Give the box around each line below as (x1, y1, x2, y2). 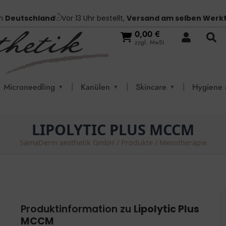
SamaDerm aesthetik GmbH (19, 137, 115, 147)
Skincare (136, 81, 166, 93)
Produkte (121, 137, 153, 147)
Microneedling (4, 81, 55, 93)
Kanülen (81, 81, 110, 93)
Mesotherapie (159, 137, 207, 147)
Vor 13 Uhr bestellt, (61, 13, 127, 23)
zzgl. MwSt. (135, 37, 166, 47)
